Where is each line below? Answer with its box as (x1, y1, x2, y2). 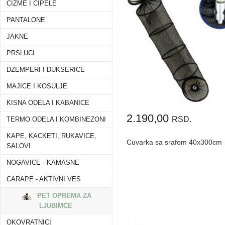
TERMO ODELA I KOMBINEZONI (7, 116, 106, 124)
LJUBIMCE (39, 202, 72, 210)
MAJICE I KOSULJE (7, 83, 67, 90)
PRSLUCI (7, 50, 35, 57)
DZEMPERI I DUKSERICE (7, 66, 85, 74)
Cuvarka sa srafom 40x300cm (127, 138, 222, 147)
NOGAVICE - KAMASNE (7, 159, 79, 167)
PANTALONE (7, 17, 45, 24)
